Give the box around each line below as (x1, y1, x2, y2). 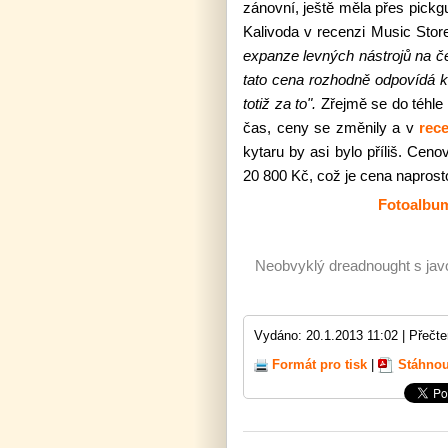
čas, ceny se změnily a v (243, 119, 419, 136)
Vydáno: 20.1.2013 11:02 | (254, 328, 409, 343)
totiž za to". (243, 95, 321, 112)
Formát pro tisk (272, 357, 367, 372)
